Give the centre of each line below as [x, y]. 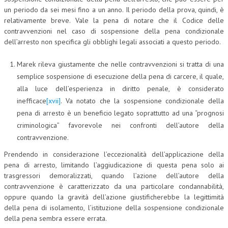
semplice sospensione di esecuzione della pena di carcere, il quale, [120, 77]
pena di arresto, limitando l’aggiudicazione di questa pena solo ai [114, 165]
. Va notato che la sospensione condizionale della [142, 101]
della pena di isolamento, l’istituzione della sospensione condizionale [114, 207]
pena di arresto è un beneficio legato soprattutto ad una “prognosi [120, 113]
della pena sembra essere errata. [55, 218]
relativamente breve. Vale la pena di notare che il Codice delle [114, 21]
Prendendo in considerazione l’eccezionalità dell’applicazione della [114, 154]
